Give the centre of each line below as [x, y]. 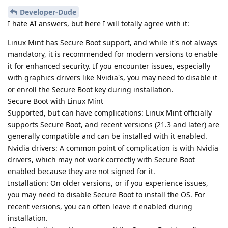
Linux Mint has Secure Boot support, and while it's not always [112, 43]
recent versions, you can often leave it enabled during [100, 207]
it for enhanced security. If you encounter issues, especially [109, 66]
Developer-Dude [48, 12]
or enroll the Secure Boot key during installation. [91, 90]
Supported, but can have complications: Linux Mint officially [110, 113]
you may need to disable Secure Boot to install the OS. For [106, 195]
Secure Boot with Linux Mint [55, 101]
